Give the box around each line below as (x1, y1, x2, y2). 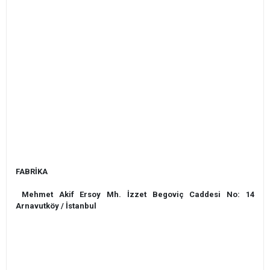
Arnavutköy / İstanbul (16, 201, 96, 210)
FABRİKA (16, 167, 48, 176)
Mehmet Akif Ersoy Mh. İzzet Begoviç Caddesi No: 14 (16, 190, 254, 199)
